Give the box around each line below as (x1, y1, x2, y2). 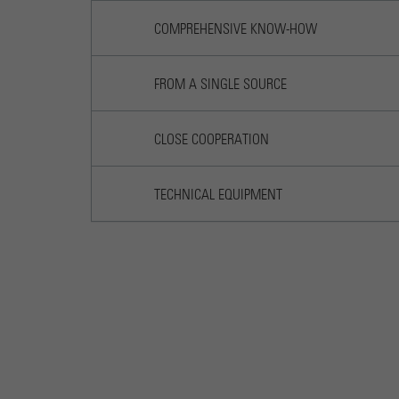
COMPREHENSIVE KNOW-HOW (154, 22, 317, 37)
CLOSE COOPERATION (154, 133, 269, 148)
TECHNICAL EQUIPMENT (154, 188, 282, 203)
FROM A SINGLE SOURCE (154, 77, 287, 93)
